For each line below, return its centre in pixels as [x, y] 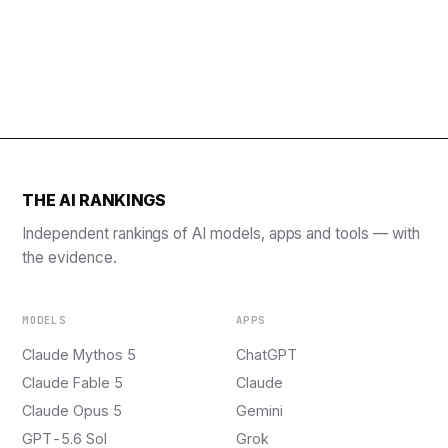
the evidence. [69, 258]
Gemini [259, 411]
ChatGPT [266, 355]
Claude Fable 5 [72, 383]
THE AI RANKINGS [94, 200]
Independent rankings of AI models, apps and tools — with [221, 234]
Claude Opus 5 [72, 411]
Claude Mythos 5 [79, 355]
